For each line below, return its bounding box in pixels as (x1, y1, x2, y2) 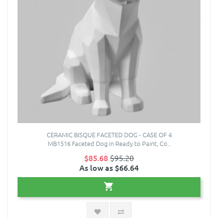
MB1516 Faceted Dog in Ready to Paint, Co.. (48, 138, 170, 148)
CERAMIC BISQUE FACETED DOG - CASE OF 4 (46, 129, 172, 139)
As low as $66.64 (79, 162, 139, 173)
